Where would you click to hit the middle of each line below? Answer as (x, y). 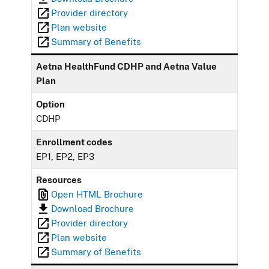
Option (51, 104)
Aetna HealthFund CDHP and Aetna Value (127, 66)
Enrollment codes (74, 142)
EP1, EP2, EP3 (65, 156)
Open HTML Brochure (97, 194)
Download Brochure (93, 208)
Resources (59, 180)
